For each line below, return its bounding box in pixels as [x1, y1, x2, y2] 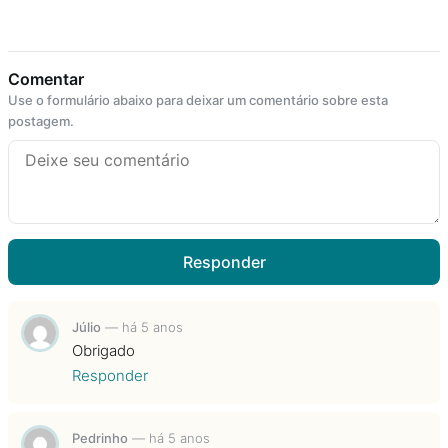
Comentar [8, 68, 84, 89]
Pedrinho [72, 429, 128, 446]
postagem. [8, 112, 74, 129]
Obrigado [72, 340, 135, 360]
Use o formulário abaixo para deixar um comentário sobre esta [8, 91, 388, 108]
